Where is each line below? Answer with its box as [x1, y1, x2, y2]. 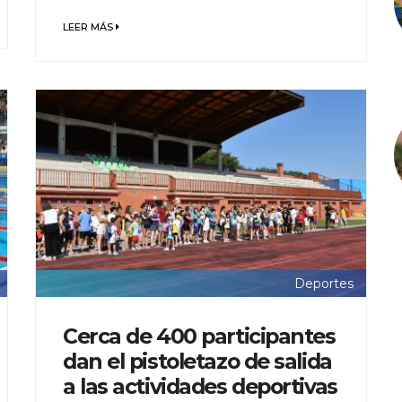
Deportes [294, 275, 354, 293]
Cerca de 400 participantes [63, 323, 336, 350]
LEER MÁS [63, 21, 116, 34]
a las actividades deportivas [63, 373, 337, 400]
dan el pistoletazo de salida [63, 348, 332, 375]
